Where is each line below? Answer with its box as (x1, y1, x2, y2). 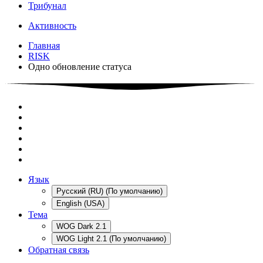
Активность (28, 20, 76, 31)
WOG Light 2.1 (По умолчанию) (56, 234, 166, 243)
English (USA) (56, 198, 104, 208)
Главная (28, 40, 60, 50)
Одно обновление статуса (28, 61, 131, 72)
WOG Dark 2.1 (56, 221, 106, 231)
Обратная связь (28, 244, 89, 255)
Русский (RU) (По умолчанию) (56, 186, 163, 195)
